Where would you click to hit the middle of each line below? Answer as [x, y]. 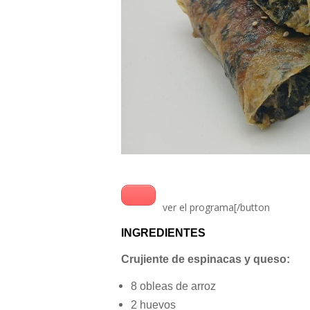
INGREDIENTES [163, 233]
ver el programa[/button [215, 208]
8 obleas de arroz [173, 286]
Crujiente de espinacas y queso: [206, 259]
